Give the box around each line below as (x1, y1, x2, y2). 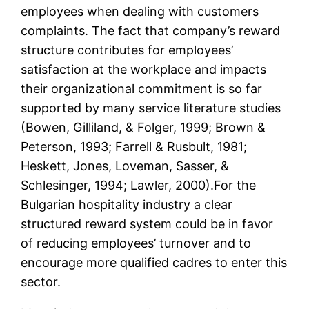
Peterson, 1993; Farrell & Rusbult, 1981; (21, 139, 248, 154)
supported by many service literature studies (21, 101, 281, 116)
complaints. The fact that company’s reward (21, 23, 281, 39)
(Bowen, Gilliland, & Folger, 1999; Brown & (21, 120, 266, 135)
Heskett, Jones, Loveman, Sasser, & (21, 159, 230, 174)
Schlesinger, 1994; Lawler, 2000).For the (21, 178, 257, 193)
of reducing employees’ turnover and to (21, 236, 252, 251)
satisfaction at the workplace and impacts (21, 62, 267, 77)
